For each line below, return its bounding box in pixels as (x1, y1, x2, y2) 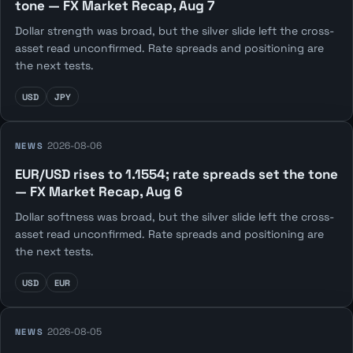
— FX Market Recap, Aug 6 (14, 183, 183, 201)
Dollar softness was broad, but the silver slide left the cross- (14, 210, 334, 225)
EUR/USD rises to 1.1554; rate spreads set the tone (14, 165, 338, 184)
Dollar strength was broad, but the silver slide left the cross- (14, 24, 334, 39)
